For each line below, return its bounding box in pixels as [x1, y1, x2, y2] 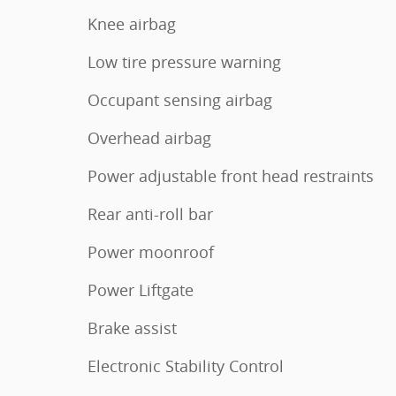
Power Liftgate [88, 279, 194, 301]
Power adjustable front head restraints [88, 165, 374, 187]
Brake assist [88, 317, 177, 339]
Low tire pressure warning [88, 51, 281, 73]
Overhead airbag [88, 127, 211, 149]
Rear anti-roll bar [88, 203, 213, 225]
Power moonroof [88, 241, 214, 263]
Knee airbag [88, 13, 176, 35]
